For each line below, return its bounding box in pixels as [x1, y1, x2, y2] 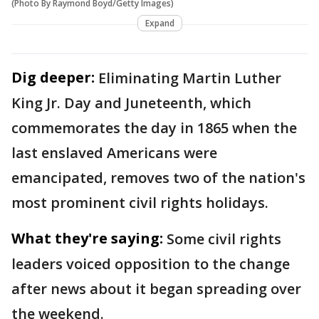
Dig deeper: [11, 67, 95, 87]
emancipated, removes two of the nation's [11, 167, 305, 187]
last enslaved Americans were [11, 142, 217, 162]
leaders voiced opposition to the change [11, 253, 290, 273]
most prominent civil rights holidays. [11, 192, 268, 212]
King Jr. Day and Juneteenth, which [11, 93, 251, 113]
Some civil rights [167, 229, 281, 249]
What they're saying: [11, 228, 163, 248]
